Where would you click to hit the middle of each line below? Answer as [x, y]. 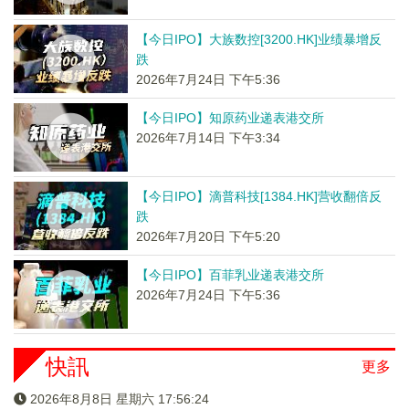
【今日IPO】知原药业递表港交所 [230, 118]
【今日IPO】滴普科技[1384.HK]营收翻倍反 [258, 196]
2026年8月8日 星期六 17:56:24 [120, 399]
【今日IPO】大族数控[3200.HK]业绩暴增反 [258, 39]
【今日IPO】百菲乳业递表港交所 [230, 275]
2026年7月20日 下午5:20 [208, 236]
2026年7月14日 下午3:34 [208, 138]
